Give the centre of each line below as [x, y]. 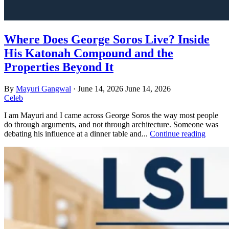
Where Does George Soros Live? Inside [107, 39]
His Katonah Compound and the [89, 53]
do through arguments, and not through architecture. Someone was [111, 124]
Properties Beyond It [59, 67]
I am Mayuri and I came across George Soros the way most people [111, 115]
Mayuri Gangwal [43, 88]
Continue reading [178, 133]
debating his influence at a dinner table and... [77, 133]
